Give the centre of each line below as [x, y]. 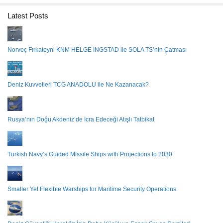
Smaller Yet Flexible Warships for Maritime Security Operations [92, 189]
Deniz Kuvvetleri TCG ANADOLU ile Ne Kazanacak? [78, 85]
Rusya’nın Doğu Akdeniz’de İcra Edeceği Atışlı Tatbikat [81, 120]
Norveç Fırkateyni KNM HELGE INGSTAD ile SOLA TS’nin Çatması [97, 50]
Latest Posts [28, 16]
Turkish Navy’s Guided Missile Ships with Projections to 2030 [90, 155]
